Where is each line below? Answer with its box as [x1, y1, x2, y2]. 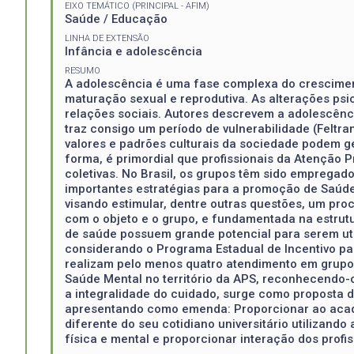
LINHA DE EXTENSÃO [65, 32, 149, 43]
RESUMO [65, 65, 100, 76]
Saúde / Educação [65, 11, 168, 26]
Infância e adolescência [65, 43, 202, 58]
